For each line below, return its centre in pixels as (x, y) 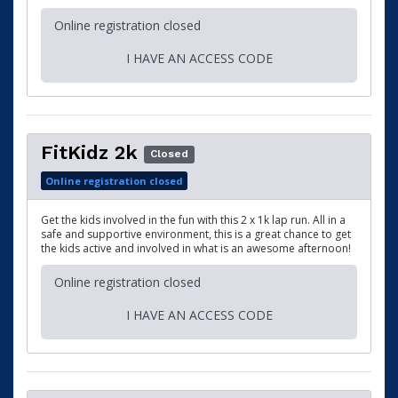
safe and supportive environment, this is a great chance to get (196, 235)
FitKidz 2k (89, 153)
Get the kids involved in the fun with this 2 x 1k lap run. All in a (193, 220)
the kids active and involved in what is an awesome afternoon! (196, 249)
